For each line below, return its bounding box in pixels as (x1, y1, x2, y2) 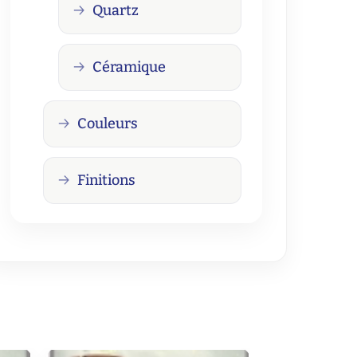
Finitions (76, 171, 135, 189)
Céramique (92, 57, 166, 76)
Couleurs (76, 114, 138, 132)
